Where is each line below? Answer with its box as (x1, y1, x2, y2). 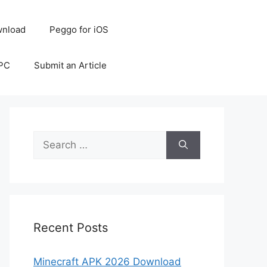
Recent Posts (33, 221, 108, 235)
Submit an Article (33, 60, 107, 71)
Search (33, 132, 66, 144)
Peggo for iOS (49, 24, 108, 35)
